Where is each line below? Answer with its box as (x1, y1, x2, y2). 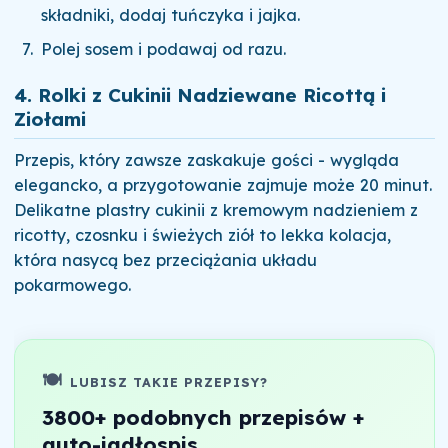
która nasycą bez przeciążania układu (13, 250, 317, 271)
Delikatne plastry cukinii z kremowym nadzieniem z (13, 200, 418, 221)
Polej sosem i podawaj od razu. (41, 38, 287, 59)
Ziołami (13, 107, 86, 132)
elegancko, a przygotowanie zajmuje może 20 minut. (13, 175, 432, 196)
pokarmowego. (13, 275, 131, 296)
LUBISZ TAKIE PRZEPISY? (69, 373, 268, 390)
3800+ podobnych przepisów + (41, 403, 364, 430)
